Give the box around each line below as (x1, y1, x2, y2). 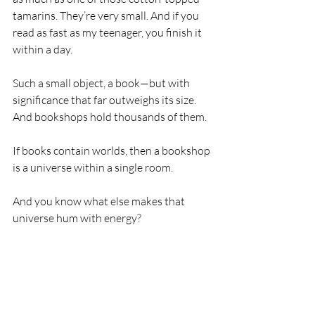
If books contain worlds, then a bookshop (13, 143, 212, 157)
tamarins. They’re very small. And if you (13, 8, 201, 22)
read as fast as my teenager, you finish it (13, 25, 204, 39)
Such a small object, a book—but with (13, 75, 192, 90)
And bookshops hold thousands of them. (13, 109, 207, 124)
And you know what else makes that (13, 193, 187, 208)
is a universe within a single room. (13, 160, 173, 174)
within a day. (13, 41, 72, 56)
